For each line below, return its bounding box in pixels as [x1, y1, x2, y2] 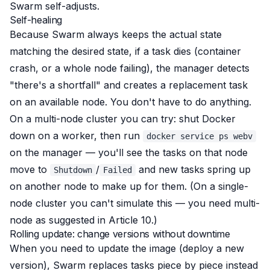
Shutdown [54, 165, 92, 175]
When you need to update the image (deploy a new [10, 242, 244, 254]
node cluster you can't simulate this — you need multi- [10, 197, 260, 209]
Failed [103, 165, 132, 175]
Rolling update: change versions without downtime [10, 228, 230, 240]
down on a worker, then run [10, 130, 143, 142]
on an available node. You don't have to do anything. [10, 96, 251, 108]
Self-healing [10, 14, 63, 26]
